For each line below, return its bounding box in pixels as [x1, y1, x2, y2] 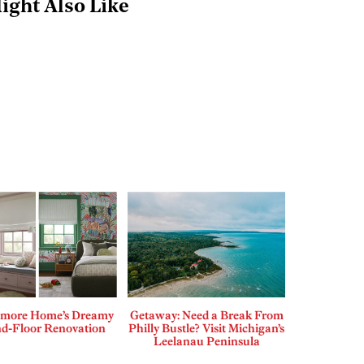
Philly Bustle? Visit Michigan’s [128, 321, 285, 336]
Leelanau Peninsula [153, 334, 260, 349]
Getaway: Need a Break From [129, 308, 284, 323]
